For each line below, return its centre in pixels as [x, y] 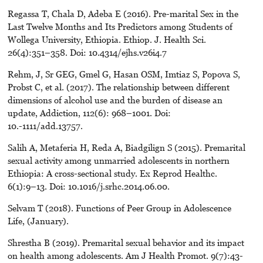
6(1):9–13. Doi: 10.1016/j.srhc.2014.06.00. [88, 186]
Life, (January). [38, 221]
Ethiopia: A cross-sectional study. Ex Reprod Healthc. [112, 173]
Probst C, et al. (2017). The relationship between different [118, 87]
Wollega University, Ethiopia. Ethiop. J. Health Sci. [107, 40]
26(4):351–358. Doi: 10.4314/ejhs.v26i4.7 [87, 53]
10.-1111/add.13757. [45, 126]
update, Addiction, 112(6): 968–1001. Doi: [89, 113]
